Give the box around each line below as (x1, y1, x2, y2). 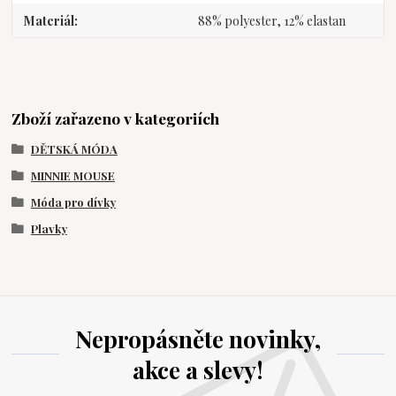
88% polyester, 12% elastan (197, 11, 346, 29)
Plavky (30, 220, 67, 236)
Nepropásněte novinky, (74, 323, 321, 354)
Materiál (24, 11, 75, 29)
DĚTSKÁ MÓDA (30, 141, 118, 157)
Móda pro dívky (30, 194, 116, 209)
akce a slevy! (132, 354, 263, 385)
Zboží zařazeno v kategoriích (11, 108, 220, 129)
